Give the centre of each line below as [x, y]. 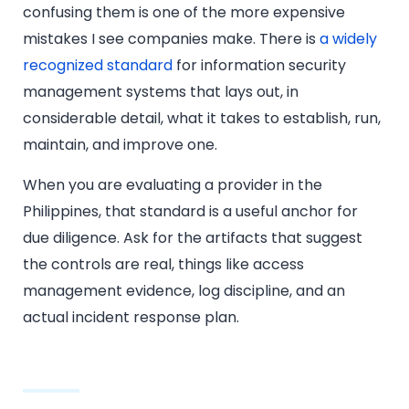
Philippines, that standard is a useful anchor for [190, 211]
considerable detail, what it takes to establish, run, [202, 119]
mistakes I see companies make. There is [171, 39]
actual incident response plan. [131, 317]
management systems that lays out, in [161, 92]
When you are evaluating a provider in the [173, 184]
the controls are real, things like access [163, 264]
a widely [348, 39]
